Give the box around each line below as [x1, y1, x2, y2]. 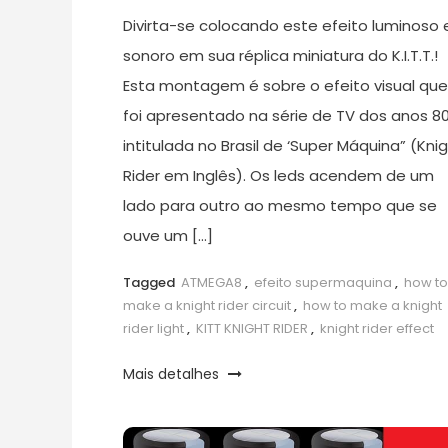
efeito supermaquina [253, 273, 392, 293]
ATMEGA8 [180, 273, 242, 293]
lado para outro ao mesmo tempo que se [122, 195, 437, 217]
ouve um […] [122, 225, 213, 247]
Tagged [122, 273, 178, 293]
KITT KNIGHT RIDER [195, 319, 308, 339]
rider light [122, 319, 184, 339]
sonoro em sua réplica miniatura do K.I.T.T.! [122, 45, 438, 67]
